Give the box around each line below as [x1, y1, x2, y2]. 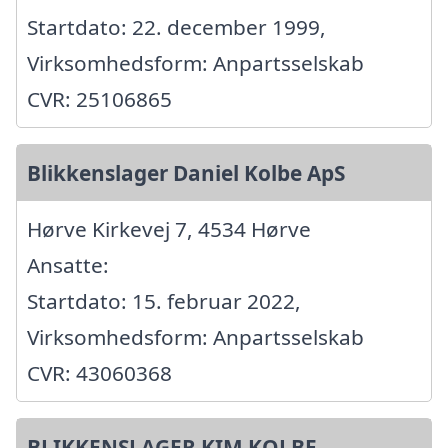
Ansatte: [27, 251, 109, 280]
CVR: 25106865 [27, 85, 172, 114]
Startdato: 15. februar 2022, [27, 287, 301, 316]
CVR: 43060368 [27, 359, 172, 388]
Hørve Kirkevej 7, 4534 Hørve [27, 215, 311, 244]
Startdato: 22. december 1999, [27, 13, 326, 42]
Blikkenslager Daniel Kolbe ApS [27, 159, 345, 188]
